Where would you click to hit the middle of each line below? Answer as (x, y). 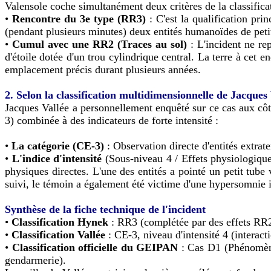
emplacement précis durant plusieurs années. (103, 69)
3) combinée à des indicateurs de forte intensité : (112, 120)
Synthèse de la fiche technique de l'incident (105, 209)
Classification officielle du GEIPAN (95, 247)
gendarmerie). (35, 260)
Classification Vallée (58, 234)
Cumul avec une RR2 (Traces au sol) (100, 44)
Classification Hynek (60, 222)
